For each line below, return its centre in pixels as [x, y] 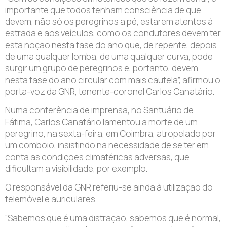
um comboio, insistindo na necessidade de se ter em [107, 145]
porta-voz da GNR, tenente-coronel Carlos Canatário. [110, 91]
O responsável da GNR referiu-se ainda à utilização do [109, 187]
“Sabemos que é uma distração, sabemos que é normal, [113, 218]
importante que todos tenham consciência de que [103, 10]
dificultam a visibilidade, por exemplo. [76, 168]
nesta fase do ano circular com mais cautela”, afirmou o [113, 80]
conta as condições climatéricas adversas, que [97, 157]
